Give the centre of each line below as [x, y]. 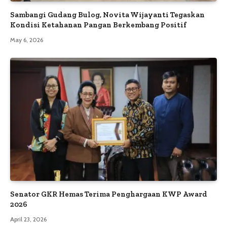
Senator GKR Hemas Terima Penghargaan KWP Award [109, 194]
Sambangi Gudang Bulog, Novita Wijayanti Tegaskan [107, 15]
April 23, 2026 [28, 219]
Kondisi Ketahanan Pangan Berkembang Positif [98, 25]
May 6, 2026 [27, 40]
